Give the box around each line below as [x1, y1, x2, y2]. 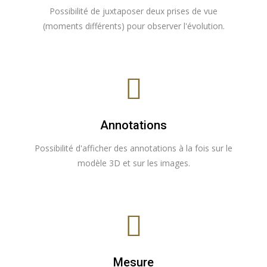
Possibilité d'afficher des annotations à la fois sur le [35, 142, 232, 154]
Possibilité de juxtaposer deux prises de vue [49, 5, 218, 17]
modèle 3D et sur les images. [77, 157, 190, 169]
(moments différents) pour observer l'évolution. [42, 20, 225, 32]
